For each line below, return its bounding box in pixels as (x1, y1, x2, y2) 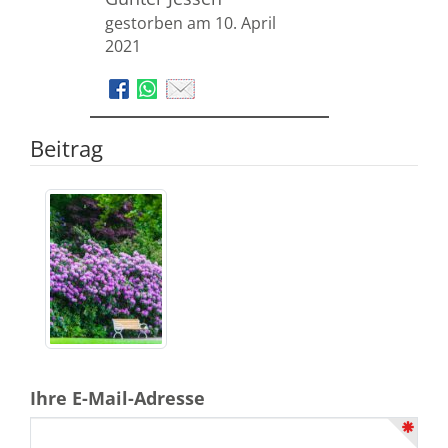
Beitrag (30, 134, 103, 164)
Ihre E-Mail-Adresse (30, 386, 205, 411)
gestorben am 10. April (105, 12, 276, 35)
